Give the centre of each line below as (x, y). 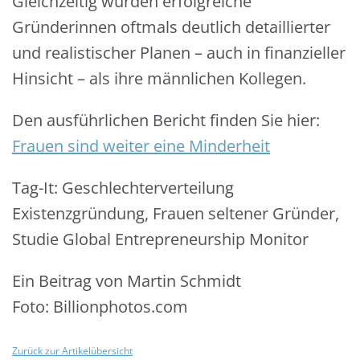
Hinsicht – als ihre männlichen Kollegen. (159, 78)
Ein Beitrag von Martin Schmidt (127, 281)
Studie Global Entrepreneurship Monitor (160, 239)
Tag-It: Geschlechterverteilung (123, 188)
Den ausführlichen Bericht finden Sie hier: (166, 120)
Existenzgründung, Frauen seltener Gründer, (176, 213)
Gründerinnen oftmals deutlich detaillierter (171, 27)
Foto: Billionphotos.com (100, 307)
